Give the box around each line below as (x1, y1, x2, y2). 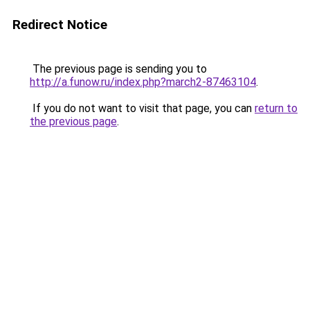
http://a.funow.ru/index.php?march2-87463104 (30, 75, 256, 89)
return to (255, 102, 298, 115)
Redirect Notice (12, 17, 107, 33)
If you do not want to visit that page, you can (30, 102, 255, 115)
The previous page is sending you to (30, 62, 207, 75)
